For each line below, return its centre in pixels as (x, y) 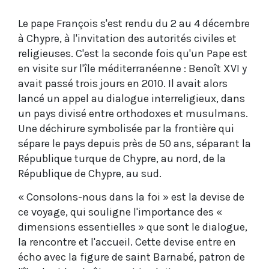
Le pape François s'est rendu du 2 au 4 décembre (134, 23)
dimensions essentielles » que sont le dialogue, (133, 227)
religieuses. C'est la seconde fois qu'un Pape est (133, 53)
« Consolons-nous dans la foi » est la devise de (131, 197)
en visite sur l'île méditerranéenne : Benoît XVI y (132, 68)
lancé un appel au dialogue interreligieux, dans (131, 98)
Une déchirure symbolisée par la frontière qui (126, 128)
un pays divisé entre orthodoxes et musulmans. (133, 113)
